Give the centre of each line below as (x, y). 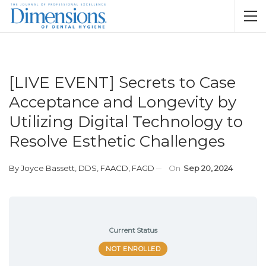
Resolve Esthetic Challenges (117, 141)
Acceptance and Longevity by (123, 102)
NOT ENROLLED (133, 248)
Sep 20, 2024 (208, 168)
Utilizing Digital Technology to (126, 122)
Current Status (133, 230)
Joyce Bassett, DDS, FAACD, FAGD (88, 168)
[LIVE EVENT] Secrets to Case (122, 83)
